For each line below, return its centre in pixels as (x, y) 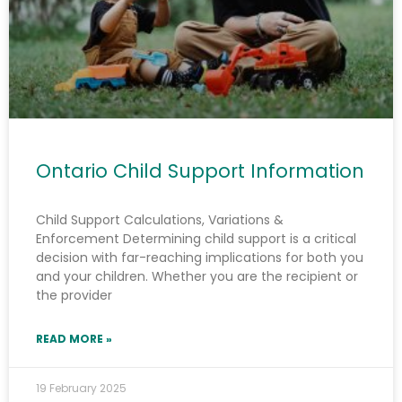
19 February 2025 (81, 388)
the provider (74, 295)
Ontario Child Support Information (200, 170)
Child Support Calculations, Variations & (160, 219)
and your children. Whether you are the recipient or (197, 276)
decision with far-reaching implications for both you (200, 257)
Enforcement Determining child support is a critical (196, 238)
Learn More (201, 12)
